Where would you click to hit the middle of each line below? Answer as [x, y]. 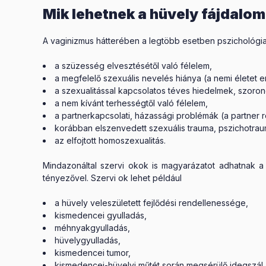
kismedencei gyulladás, [101, 215]
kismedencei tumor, [93, 252]
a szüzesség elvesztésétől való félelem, [133, 65]
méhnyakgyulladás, [92, 227]
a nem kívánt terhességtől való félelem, [131, 103]
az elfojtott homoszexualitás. [110, 140]
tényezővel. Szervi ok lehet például [112, 178]
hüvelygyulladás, [88, 240]
